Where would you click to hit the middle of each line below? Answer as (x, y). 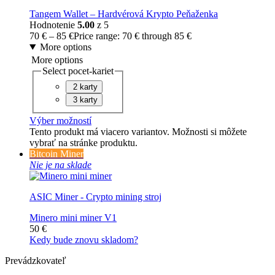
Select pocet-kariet (78, 71)
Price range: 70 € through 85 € (133, 36)
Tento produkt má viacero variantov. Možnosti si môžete (138, 131)
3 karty (85, 99)
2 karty (85, 87)
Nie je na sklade (60, 165)
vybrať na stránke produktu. (83, 142)
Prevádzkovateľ (36, 260)
